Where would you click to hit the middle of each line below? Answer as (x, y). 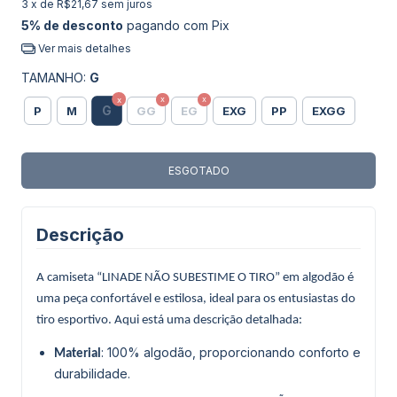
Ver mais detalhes (83, 49)
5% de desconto (72, 26)
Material (78, 354)
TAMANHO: (55, 77)
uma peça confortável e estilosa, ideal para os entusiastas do (196, 299)
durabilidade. (92, 373)
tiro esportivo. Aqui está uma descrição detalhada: (169, 320)
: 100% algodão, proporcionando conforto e (231, 352)
